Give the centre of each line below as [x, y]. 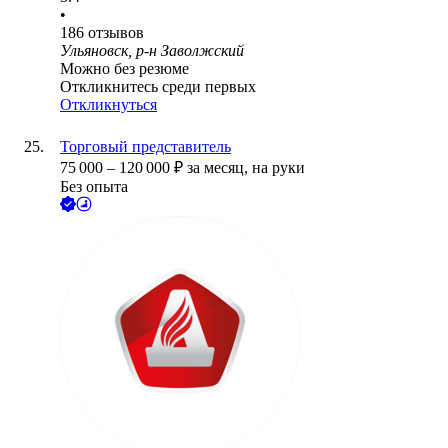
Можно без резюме [124, 69]
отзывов [116, 33]
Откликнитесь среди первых [158, 87]
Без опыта [94, 187]
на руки [278, 168]
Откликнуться [108, 105]
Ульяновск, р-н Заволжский [152, 51]
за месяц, [219, 168]
